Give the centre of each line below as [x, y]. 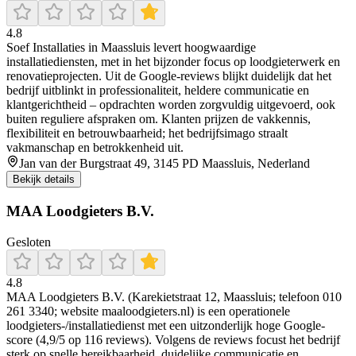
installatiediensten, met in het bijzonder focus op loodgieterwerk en [173, 62]
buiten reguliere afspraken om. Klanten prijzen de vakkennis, [159, 119]
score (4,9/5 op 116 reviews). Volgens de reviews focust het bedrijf [173, 339]
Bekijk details [44, 180]
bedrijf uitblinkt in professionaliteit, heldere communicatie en [158, 91]
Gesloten [29, 242]
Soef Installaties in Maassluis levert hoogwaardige [131, 48]
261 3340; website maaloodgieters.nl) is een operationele [148, 311]
